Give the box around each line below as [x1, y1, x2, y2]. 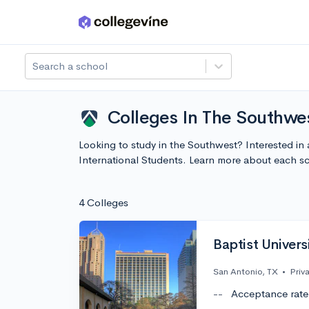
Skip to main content [14, 19, 112, 32]
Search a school [32, 59, 108, 72]
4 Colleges [79, 196, 128, 209]
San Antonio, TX [213, 266, 278, 278]
